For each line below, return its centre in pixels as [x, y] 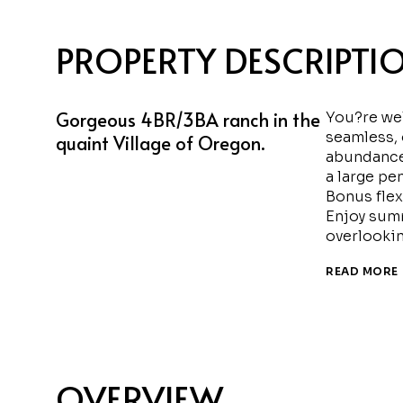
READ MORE [362, 271]
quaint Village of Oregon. [160, 143]
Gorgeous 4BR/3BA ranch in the [188, 120]
